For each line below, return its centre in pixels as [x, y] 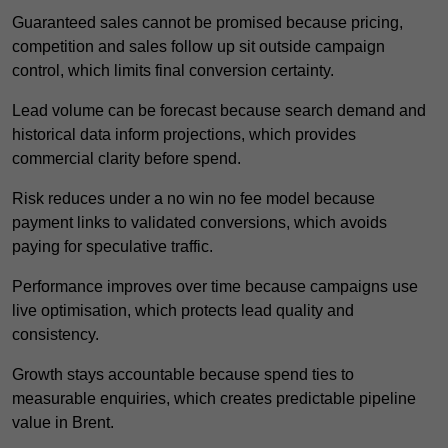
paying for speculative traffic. [112, 247]
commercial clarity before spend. [126, 159]
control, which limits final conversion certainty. [173, 71]
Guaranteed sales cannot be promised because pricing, [207, 23]
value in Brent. [63, 423]
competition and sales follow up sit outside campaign [198, 47]
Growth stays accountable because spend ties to [183, 375]
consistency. [55, 335]
